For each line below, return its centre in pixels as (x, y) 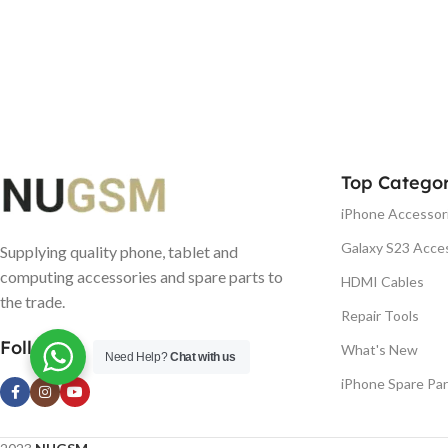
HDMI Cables (382, 281)
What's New (379, 349)
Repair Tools (380, 315)
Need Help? (138, 357)
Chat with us (203, 357)
